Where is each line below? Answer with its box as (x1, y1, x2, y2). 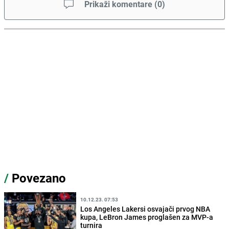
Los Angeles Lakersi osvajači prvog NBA (80, 203, 211, 214)
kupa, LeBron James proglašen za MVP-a (80, 212, 214, 222)
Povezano (9, 170, 66, 187)
